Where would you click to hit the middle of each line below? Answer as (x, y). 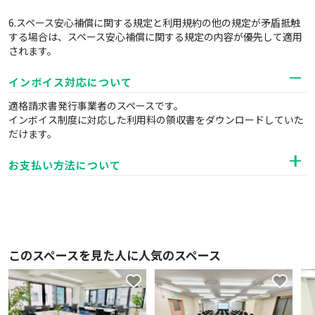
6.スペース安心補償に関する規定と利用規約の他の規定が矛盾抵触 (154, 22)
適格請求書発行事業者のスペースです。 (96, 105)
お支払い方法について (65, 165)
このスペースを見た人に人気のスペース (115, 255)
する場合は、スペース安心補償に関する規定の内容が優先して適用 (155, 36)
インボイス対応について (70, 82)
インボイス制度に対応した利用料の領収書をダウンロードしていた (156, 119)
